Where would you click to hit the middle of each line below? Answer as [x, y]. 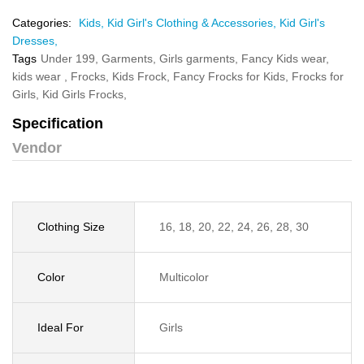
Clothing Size [71, 227]
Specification [58, 123]
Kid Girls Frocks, [84, 94]
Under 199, [71, 58]
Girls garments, [200, 58]
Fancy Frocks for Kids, [232, 76]
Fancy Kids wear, [285, 58]
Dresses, [35, 41]
